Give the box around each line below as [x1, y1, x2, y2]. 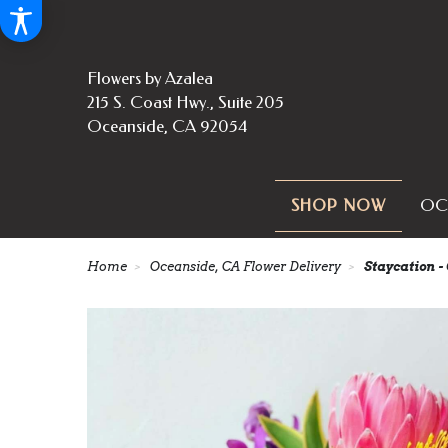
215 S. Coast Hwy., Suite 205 [87, 91, 284, 112]
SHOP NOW [290, 196, 386, 216]
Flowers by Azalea [87, 67, 213, 88]
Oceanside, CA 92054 [87, 115, 248, 136]
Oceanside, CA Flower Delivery [150, 259, 341, 275]
